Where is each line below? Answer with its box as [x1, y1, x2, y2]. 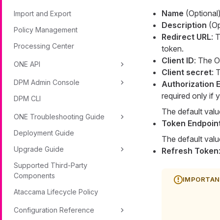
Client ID [161, 55, 194, 66]
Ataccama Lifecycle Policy [14, 188, 98, 196]
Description [161, 20, 207, 30]
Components [14, 171, 55, 180]
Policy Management [14, 26, 78, 34]
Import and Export [14, 9, 71, 18]
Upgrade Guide [14, 145, 64, 153]
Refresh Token [161, 146, 219, 156]
